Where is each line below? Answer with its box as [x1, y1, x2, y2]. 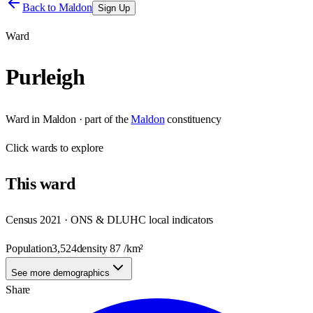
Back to [22, 1, 59, 13]
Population [6, 242, 52, 254]
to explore [57, 141, 103, 154]
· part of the [75, 112, 129, 125]
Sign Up [97, 3, 130, 13]
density [76, 242, 110, 254]
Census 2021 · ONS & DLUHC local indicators [6, 213, 214, 226]
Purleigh [6, 64, 85, 90]
